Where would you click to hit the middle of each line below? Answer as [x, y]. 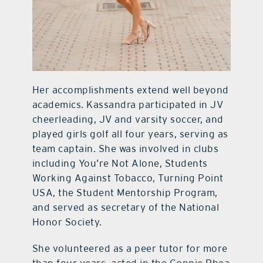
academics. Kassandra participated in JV [128, 105]
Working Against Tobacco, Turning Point [128, 178]
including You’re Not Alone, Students [120, 163]
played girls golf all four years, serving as [130, 134]
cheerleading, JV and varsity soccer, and [128, 119]
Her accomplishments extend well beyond [130, 90]
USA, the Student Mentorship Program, [125, 193]
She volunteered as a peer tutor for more [130, 249]
